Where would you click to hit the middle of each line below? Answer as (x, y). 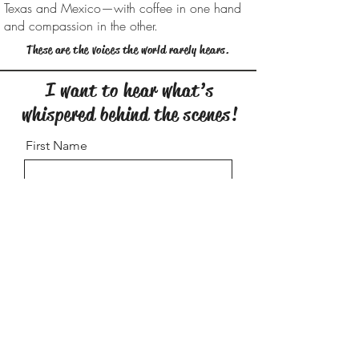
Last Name (56, 208)
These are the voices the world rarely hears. (128, 50)
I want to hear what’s (130, 91)
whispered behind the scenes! (130, 115)
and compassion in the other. (81, 26)
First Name (56, 145)
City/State (53, 270)
